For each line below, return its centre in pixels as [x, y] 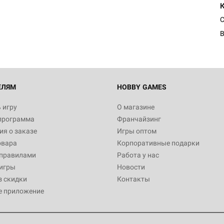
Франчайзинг [139, 119]
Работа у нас [138, 155]
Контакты [133, 179]
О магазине [136, 107]
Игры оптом [137, 131]
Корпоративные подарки [158, 143]
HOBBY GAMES [142, 87]
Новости [131, 167]
